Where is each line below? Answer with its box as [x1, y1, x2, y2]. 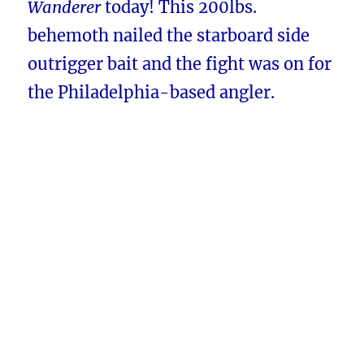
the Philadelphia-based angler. [28, 82, 275, 103]
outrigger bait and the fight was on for [28, 54, 332, 75]
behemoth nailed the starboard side [28, 25, 310, 46]
